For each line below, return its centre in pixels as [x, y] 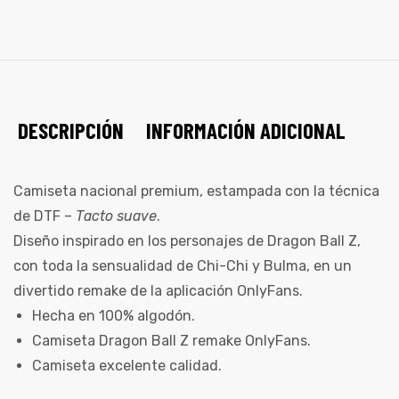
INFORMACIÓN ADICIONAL [246, 130]
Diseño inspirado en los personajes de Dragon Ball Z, [187, 241]
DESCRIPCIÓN [71, 130]
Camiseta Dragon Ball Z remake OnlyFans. [171, 341]
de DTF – [43, 216]
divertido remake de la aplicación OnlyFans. [158, 291]
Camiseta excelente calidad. [126, 366]
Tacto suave [114, 216]
